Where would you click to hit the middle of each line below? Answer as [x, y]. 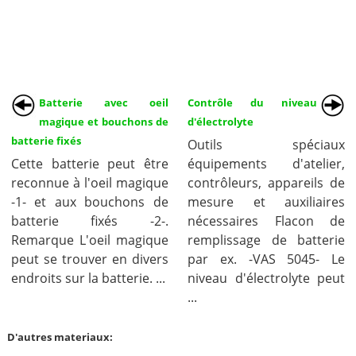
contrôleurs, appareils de [267, 183]
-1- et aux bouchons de [89, 202]
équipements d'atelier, [267, 164]
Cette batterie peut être [89, 164]
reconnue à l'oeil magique [89, 183]
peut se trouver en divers [89, 259]
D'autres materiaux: [60, 337]
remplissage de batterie [267, 240]
